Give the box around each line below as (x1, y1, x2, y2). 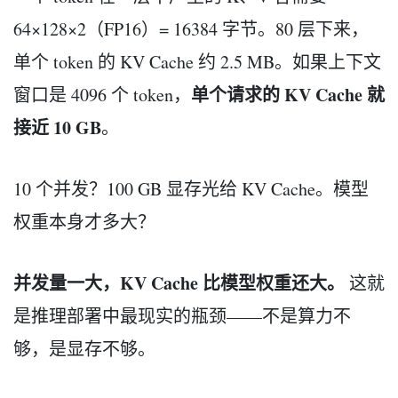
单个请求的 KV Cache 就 (191, 81, 385, 107)
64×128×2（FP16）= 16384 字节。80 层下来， (13, 16, 369, 41)
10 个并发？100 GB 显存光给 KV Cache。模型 (13, 176, 369, 201)
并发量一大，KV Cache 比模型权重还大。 (13, 269, 345, 296)
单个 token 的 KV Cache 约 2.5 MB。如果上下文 (13, 49, 381, 74)
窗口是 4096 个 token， (13, 82, 191, 107)
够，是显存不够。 (13, 336, 155, 361)
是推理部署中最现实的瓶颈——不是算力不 (13, 303, 351, 328)
